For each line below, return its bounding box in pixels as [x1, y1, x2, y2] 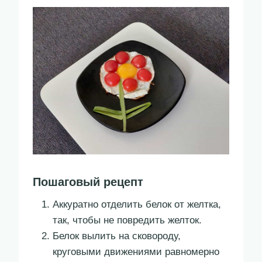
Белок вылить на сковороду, [53, 230, 181, 242]
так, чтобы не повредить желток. [53, 215, 202, 226]
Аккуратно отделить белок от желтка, [53, 199, 221, 211]
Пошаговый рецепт [33, 175, 143, 189]
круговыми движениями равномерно [53, 246, 219, 258]
